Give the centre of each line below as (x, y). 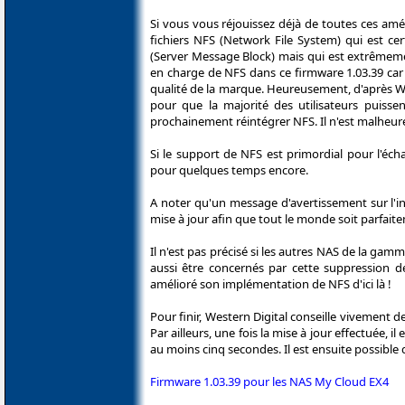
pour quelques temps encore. (229, 170)
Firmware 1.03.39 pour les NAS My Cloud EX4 (269, 381)
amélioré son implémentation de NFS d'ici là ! (271, 283)
